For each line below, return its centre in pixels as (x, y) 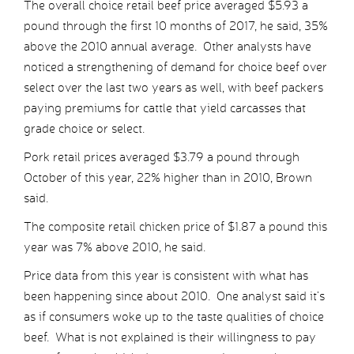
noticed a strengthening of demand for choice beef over (175, 67)
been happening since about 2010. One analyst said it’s (174, 296)
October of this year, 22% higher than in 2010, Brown (168, 178)
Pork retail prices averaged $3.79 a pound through (162, 157)
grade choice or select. (84, 129)
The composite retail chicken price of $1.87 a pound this (175, 227)
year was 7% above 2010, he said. (115, 247)
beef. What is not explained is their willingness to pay (170, 337)
